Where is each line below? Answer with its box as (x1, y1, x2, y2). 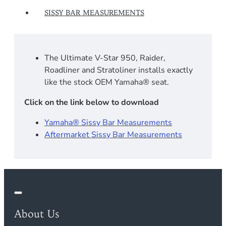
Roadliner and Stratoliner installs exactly (44, 64, 193, 76)
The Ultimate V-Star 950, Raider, (44, 52, 165, 64)
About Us (14, 207, 59, 220)
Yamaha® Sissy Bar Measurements (44, 117, 172, 128)
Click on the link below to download (24, 96, 159, 108)
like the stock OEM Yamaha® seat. (44, 76, 169, 88)
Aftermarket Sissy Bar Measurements (44, 129, 182, 140)
